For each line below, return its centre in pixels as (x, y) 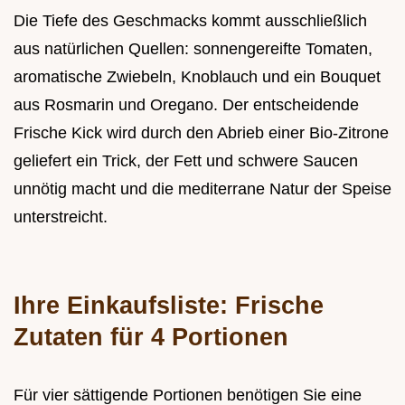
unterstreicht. (61, 217)
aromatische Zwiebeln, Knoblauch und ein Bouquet (197, 77)
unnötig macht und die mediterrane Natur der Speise (202, 189)
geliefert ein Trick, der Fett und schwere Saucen (186, 161)
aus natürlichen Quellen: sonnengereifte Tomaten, (193, 49)
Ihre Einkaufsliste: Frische (169, 306)
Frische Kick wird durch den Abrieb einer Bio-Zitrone (201, 133)
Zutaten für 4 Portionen (151, 337)
